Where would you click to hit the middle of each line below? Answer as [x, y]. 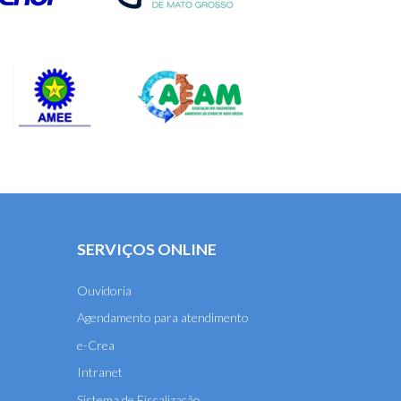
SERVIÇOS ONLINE [147, 249]
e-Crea [96, 345]
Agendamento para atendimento [163, 318]
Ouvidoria [104, 290]
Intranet [100, 372]
